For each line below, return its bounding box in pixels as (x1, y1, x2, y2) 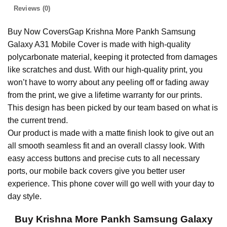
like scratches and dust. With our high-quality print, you (8, 65, 203, 74)
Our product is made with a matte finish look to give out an (8, 129, 214, 138)
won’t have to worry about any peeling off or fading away (8, 78, 209, 87)
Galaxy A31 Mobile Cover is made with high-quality (8, 40, 191, 49)
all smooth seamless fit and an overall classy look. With (8, 141, 205, 150)
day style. (8, 192, 42, 201)
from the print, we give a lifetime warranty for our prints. (8, 91, 202, 100)
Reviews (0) (13, 5, 51, 13)
